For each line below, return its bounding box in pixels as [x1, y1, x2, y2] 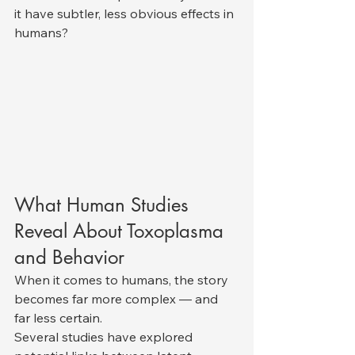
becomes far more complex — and [14, 290, 221, 307]
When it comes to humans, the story [14, 271, 231, 288]
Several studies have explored [14, 328, 196, 345]
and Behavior [14, 244, 124, 269]
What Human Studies [14, 192, 194, 217]
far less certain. [14, 309, 102, 326]
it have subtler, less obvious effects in [14, 5, 237, 21]
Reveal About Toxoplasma [14, 218, 229, 243]
